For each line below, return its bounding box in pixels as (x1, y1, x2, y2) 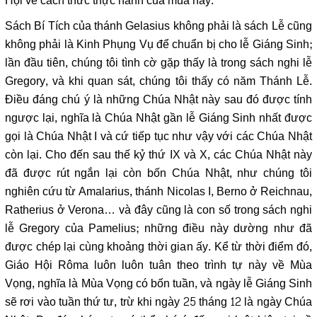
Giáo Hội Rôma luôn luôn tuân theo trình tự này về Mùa (5, 255, 312, 277)
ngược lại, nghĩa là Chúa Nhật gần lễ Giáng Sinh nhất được (5, 108, 312, 129)
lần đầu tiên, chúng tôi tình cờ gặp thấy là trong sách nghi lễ (5, 52, 312, 74)
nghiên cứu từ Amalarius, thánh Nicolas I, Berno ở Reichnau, (5, 181, 312, 203)
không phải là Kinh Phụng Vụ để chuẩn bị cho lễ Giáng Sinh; (5, 34, 312, 56)
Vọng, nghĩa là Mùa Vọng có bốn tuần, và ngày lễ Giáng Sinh (5, 273, 312, 295)
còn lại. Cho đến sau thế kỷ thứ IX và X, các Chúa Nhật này (5, 144, 312, 166)
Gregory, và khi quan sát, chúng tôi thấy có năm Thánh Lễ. (5, 71, 312, 93)
